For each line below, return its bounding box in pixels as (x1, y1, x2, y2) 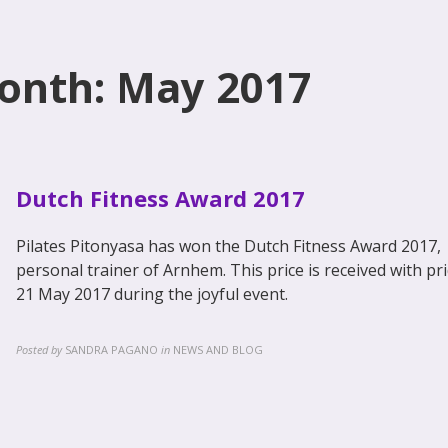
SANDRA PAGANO (65, 342, 158, 357)
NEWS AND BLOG (173, 342, 263, 357)
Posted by (16, 342, 62, 357)
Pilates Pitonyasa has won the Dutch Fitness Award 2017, (16, 235, 441, 257)
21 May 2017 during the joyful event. (16, 283, 288, 305)
